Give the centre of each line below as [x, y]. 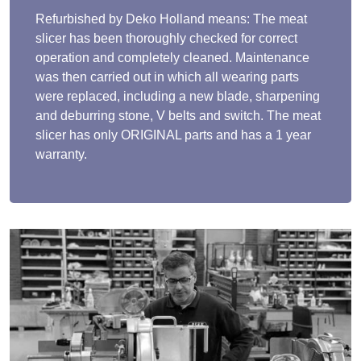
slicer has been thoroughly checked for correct [166, 38]
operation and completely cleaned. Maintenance [172, 57]
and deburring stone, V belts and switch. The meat [178, 115]
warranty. [61, 154]
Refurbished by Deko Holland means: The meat [171, 19]
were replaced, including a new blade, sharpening [178, 96]
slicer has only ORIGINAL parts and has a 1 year [173, 135]
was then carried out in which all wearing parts [167, 77]
